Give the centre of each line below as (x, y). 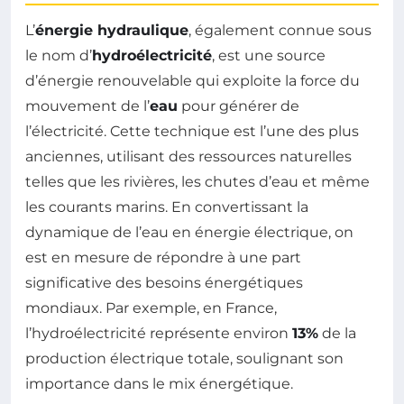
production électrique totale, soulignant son (184, 358)
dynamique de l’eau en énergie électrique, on (189, 232)
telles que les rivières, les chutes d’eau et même (197, 181)
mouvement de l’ (87, 106)
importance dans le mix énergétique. (159, 383)
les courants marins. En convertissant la (167, 207)
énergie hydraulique (112, 30)
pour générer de (239, 106)
